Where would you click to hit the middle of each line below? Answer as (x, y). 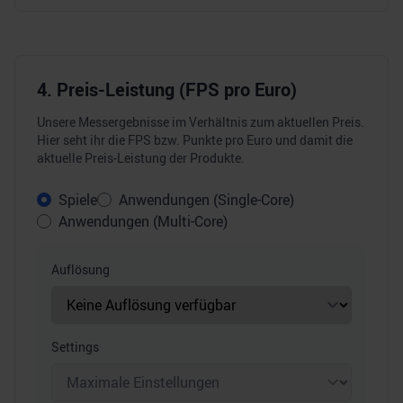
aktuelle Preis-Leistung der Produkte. (141, 158)
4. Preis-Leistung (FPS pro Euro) (167, 90)
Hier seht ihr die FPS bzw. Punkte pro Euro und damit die (195, 140)
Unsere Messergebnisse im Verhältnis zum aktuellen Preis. (201, 122)
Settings (75, 347)
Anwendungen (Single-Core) (206, 200)
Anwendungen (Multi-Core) (143, 221)
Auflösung (81, 269)
